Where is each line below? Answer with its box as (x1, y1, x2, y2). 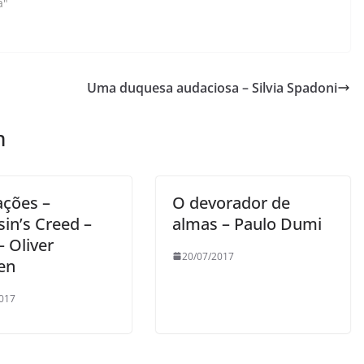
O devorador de (172, 191, 290, 214)
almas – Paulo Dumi (172, 212, 322, 235)
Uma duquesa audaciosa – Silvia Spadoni (87, 78, 337, 97)
